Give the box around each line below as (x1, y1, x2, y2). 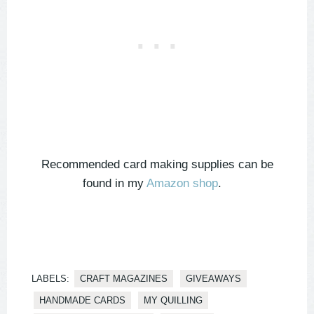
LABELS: (32, 273, 69, 285)
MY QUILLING (144, 295, 203, 306)
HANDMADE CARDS (39, 295, 125, 306)
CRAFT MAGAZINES (80, 273, 168, 285)
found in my (82, 177, 146, 191)
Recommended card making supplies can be (41, 158, 273, 172)
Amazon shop (146, 177, 218, 191)
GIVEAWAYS (186, 273, 241, 285)
